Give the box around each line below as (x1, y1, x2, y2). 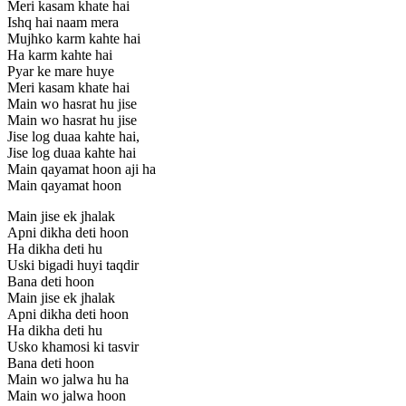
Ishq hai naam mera (7, 14, 119, 30)
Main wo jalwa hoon (7, 387, 126, 403)
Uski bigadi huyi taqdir (7, 256, 139, 273)
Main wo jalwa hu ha (7, 371, 129, 387)
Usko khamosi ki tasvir (7, 338, 139, 354)
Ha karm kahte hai (7, 46, 112, 63)
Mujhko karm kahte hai (7, 30, 140, 46)
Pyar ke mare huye (7, 63, 114, 79)
